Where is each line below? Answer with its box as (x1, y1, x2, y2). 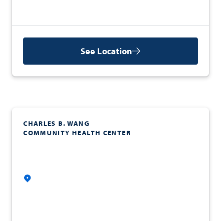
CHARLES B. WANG (23, 119, 90, 128)
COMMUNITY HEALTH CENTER (23, 128, 131, 138)
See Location (80, 45, 133, 57)
